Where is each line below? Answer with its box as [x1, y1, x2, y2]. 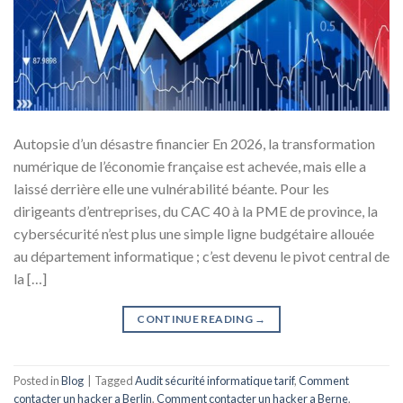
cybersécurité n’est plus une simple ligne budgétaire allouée [13, 224, 374, 242]
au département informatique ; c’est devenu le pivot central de [13, 246, 390, 264]
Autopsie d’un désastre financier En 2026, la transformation [13, 134, 375, 152]
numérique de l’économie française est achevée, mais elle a [13, 157, 366, 175]
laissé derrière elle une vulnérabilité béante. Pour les [13, 179, 329, 197]
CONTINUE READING [137, 311, 255, 326]
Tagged [94, 373, 135, 389]
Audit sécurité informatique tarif [135, 373, 294, 389]
